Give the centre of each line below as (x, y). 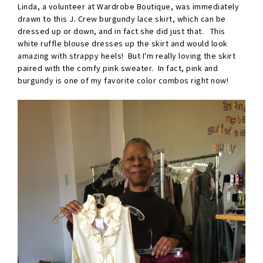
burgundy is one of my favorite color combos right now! (123, 81)
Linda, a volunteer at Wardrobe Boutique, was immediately (128, 7)
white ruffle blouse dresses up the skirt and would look (123, 44)
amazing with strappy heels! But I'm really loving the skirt (127, 56)
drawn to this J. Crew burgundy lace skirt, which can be (122, 19)
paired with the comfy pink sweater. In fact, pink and (118, 68)
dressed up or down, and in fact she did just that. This (122, 31)
